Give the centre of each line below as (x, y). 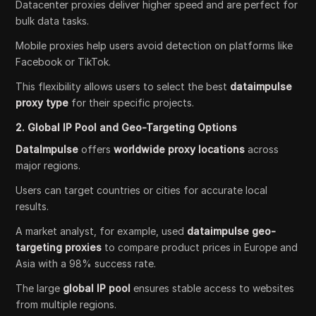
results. (32, 207)
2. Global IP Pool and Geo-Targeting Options (127, 128)
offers (96, 150)
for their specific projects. (132, 103)
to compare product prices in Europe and (200, 248)
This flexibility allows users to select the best (123, 87)
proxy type (42, 103)
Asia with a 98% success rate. (86, 264)
